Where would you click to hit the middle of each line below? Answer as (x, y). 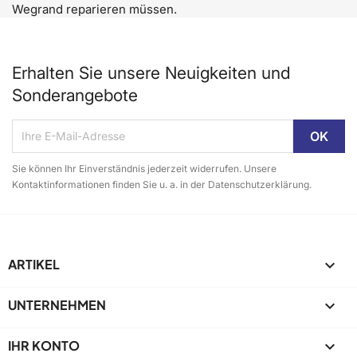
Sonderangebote (75, 95)
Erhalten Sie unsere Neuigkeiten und (151, 73)
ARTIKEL (34, 264)
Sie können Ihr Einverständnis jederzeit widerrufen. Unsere (144, 168)
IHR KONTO (44, 345)
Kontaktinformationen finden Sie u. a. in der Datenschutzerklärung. (162, 184)
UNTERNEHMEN (57, 304)
